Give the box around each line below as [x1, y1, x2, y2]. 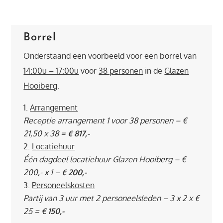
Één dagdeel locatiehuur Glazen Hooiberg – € [23, 154, 186, 164]
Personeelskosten [32, 180, 95, 190]
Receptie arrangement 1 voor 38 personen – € [23, 115, 187, 125]
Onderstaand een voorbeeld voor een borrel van [23, 51, 197, 61]
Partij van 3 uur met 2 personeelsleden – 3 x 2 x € [23, 193, 200, 203]
